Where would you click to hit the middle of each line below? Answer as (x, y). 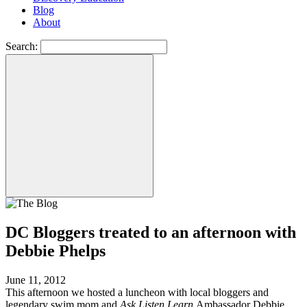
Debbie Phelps (56, 250)
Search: (22, 46)
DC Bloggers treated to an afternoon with (151, 232)
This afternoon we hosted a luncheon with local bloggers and (137, 292)
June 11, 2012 (36, 280)
